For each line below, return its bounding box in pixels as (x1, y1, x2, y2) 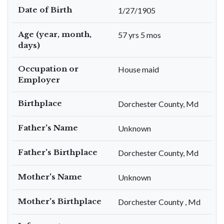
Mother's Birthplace (18, 196, 101, 206)
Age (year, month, (18, 29, 91, 39)
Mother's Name (18, 172, 82, 181)
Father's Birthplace (18, 147, 97, 157)
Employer (18, 75, 60, 84)
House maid (118, 64, 159, 74)
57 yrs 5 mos (118, 30, 161, 39)
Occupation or (18, 64, 78, 73)
